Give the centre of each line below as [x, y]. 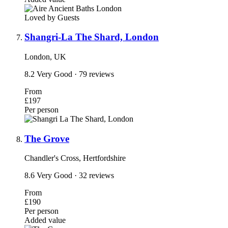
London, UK [45, 57]
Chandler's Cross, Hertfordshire [75, 158]
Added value [45, 220]
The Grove [47, 138]
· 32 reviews [94, 176]
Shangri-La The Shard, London [92, 37]
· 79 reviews [94, 74]
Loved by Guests [52, 17]
